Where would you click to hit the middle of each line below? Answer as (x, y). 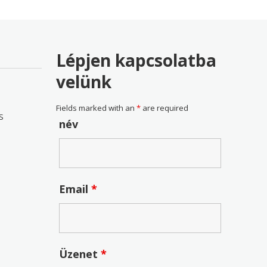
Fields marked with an (97, 108)
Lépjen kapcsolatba (136, 60)
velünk (84, 81)
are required (165, 108)
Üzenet (80, 254)
